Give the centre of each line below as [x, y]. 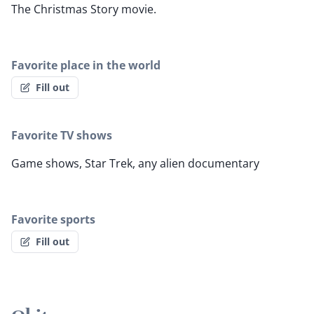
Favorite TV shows [62, 136]
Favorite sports [53, 220]
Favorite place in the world [86, 66]
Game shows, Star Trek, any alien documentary [135, 164]
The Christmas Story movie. [84, 9]
